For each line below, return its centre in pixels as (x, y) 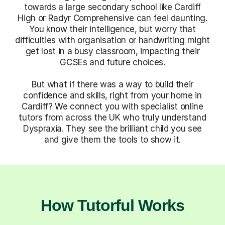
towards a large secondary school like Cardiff (113, 7)
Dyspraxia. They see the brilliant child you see (112, 128)
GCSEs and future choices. (113, 62)
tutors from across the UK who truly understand (113, 117)
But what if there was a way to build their (113, 84)
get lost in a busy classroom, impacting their (113, 51)
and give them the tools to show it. (113, 139)
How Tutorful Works (113, 205)
